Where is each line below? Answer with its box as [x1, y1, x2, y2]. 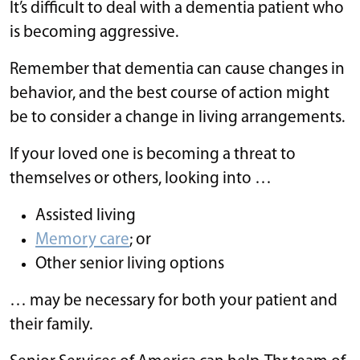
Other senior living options [35, 255, 224, 272]
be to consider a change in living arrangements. [10, 108, 345, 126]
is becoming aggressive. [10, 23, 178, 41]
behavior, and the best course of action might [10, 84, 329, 102]
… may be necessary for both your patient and [10, 292, 337, 309]
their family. [10, 316, 92, 333]
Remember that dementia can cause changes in [10, 60, 345, 78]
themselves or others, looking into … [10, 170, 272, 187]
